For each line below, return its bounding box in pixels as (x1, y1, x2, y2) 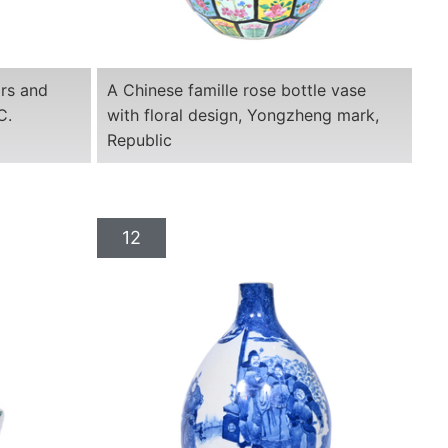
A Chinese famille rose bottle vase (106, 79, 366, 100)
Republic (106, 129, 172, 150)
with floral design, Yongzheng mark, (106, 104, 379, 125)
